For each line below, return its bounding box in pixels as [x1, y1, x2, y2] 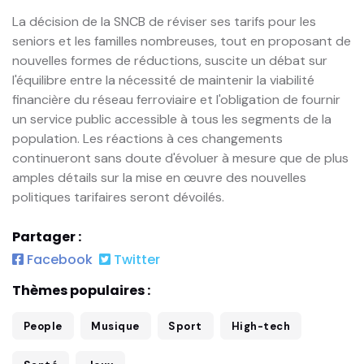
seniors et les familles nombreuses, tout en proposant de [12, 32, 351, 50]
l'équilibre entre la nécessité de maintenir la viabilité [12, 71, 314, 89]
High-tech [231, 318, 291, 333]
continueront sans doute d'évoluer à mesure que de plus [12, 149, 349, 167]
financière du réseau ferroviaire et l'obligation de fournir [12, 90, 340, 108]
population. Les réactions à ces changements [12, 129, 283, 147]
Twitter [110, 250, 160, 270]
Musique [91, 318, 140, 333]
